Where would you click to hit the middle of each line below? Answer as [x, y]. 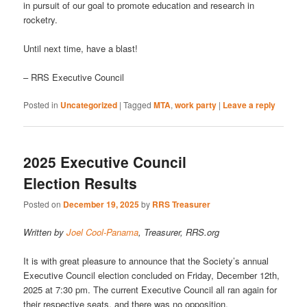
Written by [45, 232]
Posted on [44, 204]
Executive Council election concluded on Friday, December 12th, [152, 275]
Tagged [138, 105]
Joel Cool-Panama [103, 232]
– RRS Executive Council [74, 77]
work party [196, 105]
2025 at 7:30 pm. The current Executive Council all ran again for [150, 290]
